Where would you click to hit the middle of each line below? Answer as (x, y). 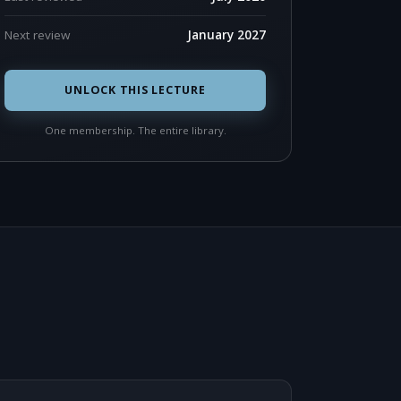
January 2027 (226, 35)
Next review (37, 35)
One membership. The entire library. (135, 130)
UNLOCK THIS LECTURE (135, 90)
